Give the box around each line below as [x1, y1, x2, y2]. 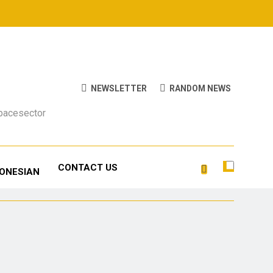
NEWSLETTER [91, 83, 147, 93]
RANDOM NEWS [169, 83, 231, 93]
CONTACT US [57, 161, 118, 173]
